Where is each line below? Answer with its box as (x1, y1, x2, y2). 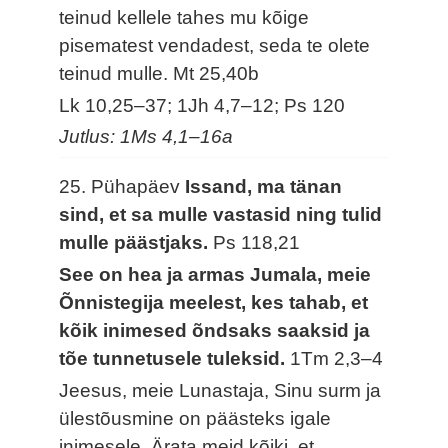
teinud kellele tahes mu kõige (59, 6, 310, 28)
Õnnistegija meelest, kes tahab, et (59, 291, 369, 313)
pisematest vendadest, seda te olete (59, 34, 371, 56)
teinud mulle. (59, 62, 174, 84)
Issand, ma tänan (185, 176, 343, 198)
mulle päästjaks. (59, 232, 214, 254)
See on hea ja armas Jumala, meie (59, 263, 372, 285)
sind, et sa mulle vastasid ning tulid (59, 204, 383, 226)
